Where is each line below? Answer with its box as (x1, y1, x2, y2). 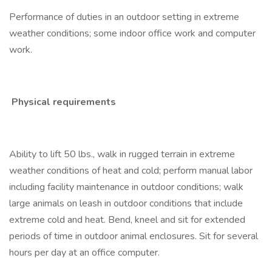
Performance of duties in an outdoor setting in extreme (9, 10, 239, 24)
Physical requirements (9, 95, 116, 109)
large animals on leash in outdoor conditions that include (9, 197, 243, 210)
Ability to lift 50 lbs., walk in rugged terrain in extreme (9, 148, 235, 161)
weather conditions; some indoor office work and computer (9, 27, 256, 40)
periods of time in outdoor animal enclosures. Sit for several (9, 229, 258, 243)
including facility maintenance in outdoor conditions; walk (9, 180, 243, 194)
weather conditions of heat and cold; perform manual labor (9, 164, 253, 177)
